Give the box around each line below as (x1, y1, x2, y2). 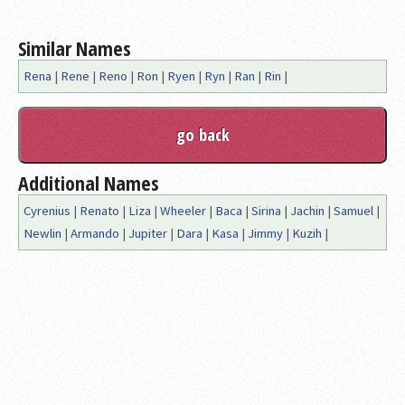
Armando (71, 225, 119, 242)
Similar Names (18, 33, 131, 61)
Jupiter (128, 225, 167, 242)
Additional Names (18, 169, 159, 197)
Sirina (251, 202, 281, 220)
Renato (80, 202, 119, 220)
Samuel (334, 202, 373, 220)
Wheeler (160, 202, 206, 220)
